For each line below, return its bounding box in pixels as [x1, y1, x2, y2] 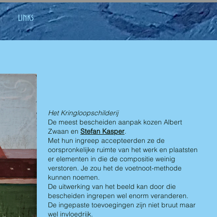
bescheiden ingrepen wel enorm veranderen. [48, 191, 188, 200]
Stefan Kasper [80, 127, 124, 136]
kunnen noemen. [48, 173, 100, 182]
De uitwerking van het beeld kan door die [48, 182, 176, 191]
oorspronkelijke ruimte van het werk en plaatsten [48, 145, 198, 154]
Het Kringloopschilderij [48, 108, 118, 117]
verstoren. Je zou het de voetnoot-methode [48, 164, 182, 172]
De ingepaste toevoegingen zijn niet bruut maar [48, 201, 196, 209]
